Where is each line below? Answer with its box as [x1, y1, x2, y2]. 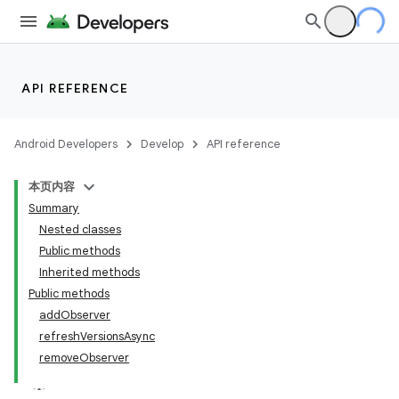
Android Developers [14, 136, 118, 151]
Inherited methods [39, 265, 140, 280]
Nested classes [39, 222, 121, 237]
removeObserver [39, 350, 129, 365]
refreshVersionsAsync [39, 329, 155, 344]
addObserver [39, 307, 110, 322]
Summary [28, 200, 79, 216]
